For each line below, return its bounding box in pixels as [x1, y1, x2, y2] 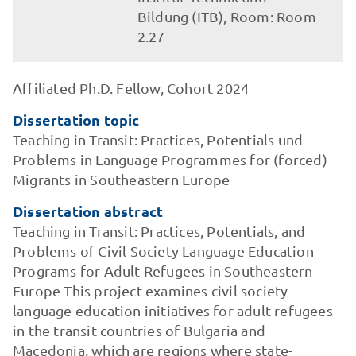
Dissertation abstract [12, 202, 164, 220]
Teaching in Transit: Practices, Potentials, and [12, 222, 306, 239]
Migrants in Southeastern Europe [12, 171, 230, 188]
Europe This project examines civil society [12, 282, 288, 299]
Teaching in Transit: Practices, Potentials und [12, 131, 304, 148]
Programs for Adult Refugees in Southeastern [12, 262, 313, 279]
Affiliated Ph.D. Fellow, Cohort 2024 [12, 79, 250, 96]
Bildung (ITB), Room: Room [137, 8, 316, 25]
